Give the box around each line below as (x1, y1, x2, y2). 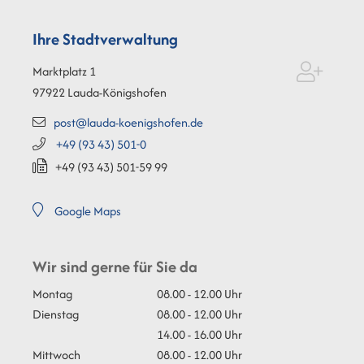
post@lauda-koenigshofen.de (54, 114, 203, 132)
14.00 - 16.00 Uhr (157, 326, 242, 344)
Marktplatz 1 (32, 63, 96, 80)
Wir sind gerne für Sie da (32, 255, 197, 279)
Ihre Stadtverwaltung (32, 28, 178, 51)
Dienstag (32, 305, 79, 323)
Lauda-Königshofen (67, 84, 167, 102)
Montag (32, 285, 72, 303)
